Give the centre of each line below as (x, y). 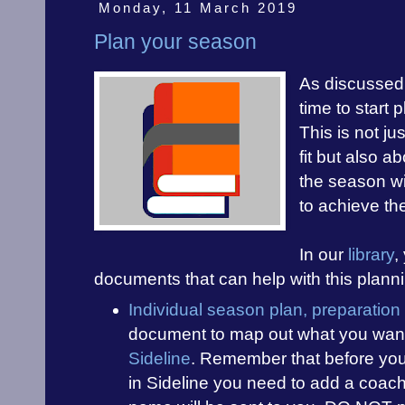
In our (324, 254)
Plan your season (175, 41)
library (372, 254)
